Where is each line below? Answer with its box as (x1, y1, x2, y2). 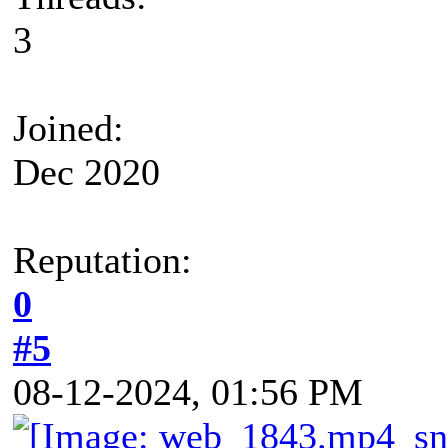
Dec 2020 (13, 150, 160, 193)
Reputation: (13, 238, 192, 281)
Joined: (13, 106, 124, 149)
